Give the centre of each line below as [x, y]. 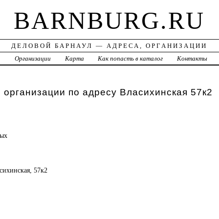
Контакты [192, 59]
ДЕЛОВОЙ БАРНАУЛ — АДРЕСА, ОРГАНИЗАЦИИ [109, 46]
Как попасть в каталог [131, 59]
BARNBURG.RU [109, 21]
